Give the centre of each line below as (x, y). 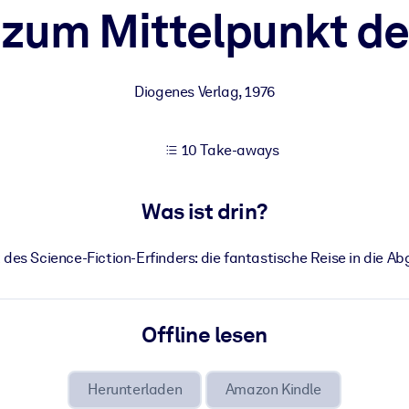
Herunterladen (135, 389)
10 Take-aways (230, 150)
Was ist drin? (204, 212)
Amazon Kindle (273, 389)
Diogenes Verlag (187, 92)
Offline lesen (204, 335)
